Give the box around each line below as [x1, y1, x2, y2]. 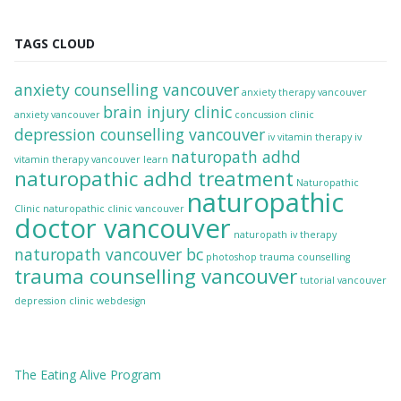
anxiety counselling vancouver [14, 79, 239, 101]
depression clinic [14, 294, 94, 308]
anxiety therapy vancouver [242, 86, 367, 99]
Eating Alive [37, 366, 110, 384]
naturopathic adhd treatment [14, 165, 294, 193]
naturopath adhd [171, 146, 301, 168]
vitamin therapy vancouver [14, 153, 141, 166]
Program [110, 366, 161, 384]
